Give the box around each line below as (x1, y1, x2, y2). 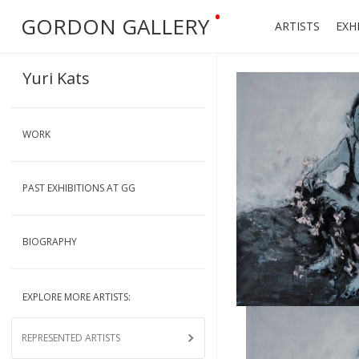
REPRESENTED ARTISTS (22, 331, 120, 345)
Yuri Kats (22, 67, 90, 89)
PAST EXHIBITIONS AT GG (22, 181, 135, 195)
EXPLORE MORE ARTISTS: (22, 290, 131, 304)
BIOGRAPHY (22, 235, 77, 248)
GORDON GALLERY (21, 12, 209, 41)
